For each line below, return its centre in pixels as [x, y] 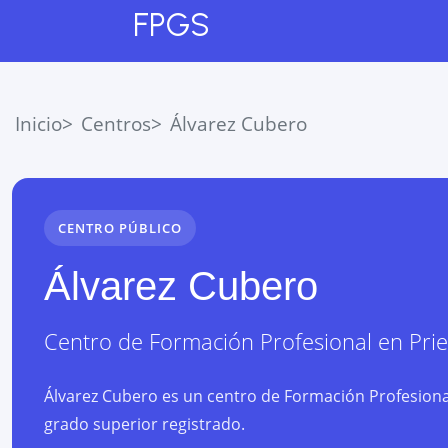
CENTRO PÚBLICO [120, 227]
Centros [116, 123]
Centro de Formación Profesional [208, 341]
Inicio [38, 123]
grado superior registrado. [144, 424]
